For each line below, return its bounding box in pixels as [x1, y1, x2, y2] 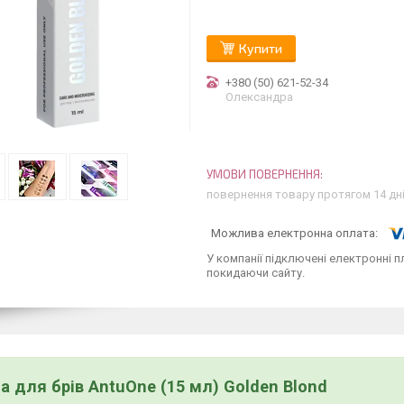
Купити [239, 41, 282, 56]
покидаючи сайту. [207, 265, 305, 280]
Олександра [225, 90, 293, 104]
